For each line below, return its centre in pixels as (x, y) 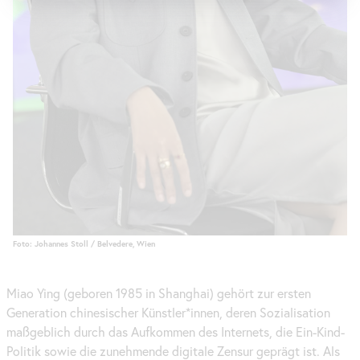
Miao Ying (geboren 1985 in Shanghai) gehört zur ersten (159, 294)
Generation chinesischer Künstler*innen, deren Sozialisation (168, 313)
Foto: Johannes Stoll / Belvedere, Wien (84, 243)
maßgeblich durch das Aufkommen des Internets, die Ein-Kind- (176, 332)
